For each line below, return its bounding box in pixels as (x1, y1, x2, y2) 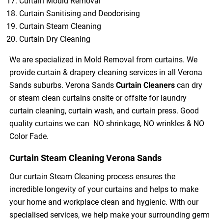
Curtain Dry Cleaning (19, 34, 91, 44)
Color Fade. (9, 131, 49, 141)
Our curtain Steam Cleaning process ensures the (9, 171, 176, 181)
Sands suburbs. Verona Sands (9, 80, 114, 90)
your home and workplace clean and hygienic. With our (9, 197, 199, 207)
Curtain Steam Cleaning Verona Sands (9, 152, 162, 163)
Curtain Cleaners (114, 80, 175, 90)
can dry (175, 80, 203, 90)
